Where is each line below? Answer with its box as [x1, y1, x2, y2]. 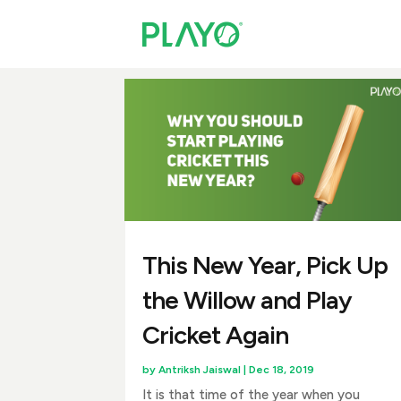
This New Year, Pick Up [141, 249, 388, 280]
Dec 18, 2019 [248, 363, 314, 376]
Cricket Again [141, 319, 288, 350]
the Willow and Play [141, 284, 352, 315]
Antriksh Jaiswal [158, 363, 241, 376]
